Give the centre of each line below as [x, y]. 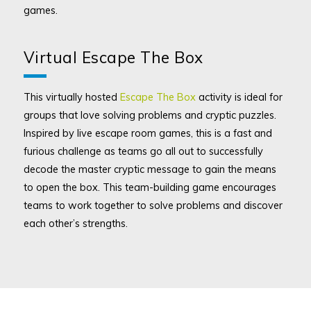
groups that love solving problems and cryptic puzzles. [150, 115]
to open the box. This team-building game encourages [150, 187]
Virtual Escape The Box [113, 58]
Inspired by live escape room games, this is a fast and [148, 133]
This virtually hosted [72, 96]
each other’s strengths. [75, 223]
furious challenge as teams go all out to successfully [143, 151]
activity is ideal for [239, 96]
